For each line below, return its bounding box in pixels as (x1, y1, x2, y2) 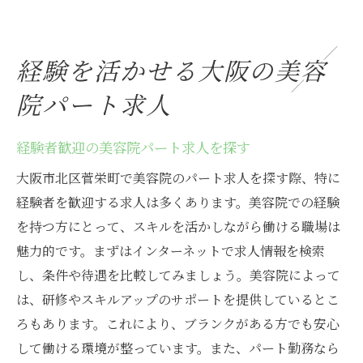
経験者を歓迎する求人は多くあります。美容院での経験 (16, 193, 340, 212)
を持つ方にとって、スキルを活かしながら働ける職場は (16, 217, 340, 237)
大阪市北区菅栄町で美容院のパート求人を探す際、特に (16, 169, 340, 188)
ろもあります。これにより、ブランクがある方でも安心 (16, 314, 340, 334)
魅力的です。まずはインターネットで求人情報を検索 (16, 241, 325, 261)
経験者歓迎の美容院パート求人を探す (16, 137, 250, 158)
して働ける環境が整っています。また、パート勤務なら (16, 339, 340, 358)
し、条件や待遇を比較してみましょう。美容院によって (16, 266, 340, 285)
